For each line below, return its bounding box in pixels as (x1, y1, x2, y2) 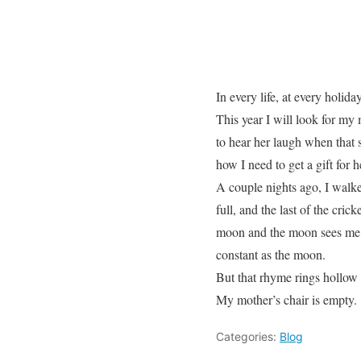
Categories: (216, 330, 280, 343)
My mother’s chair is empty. (216, 291, 357, 308)
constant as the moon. (216, 246, 326, 263)
